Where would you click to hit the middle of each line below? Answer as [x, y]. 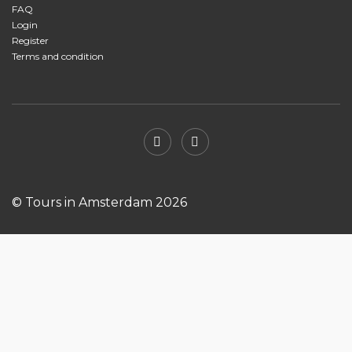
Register [30, 40]
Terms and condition [58, 56]
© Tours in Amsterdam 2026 [99, 202]
